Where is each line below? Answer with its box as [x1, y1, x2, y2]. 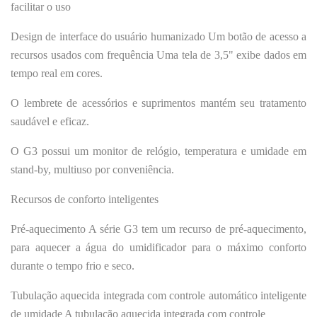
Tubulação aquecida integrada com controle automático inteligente [11, 289, 306, 301]
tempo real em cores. [11, 67, 103, 79]
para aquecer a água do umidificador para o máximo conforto [11, 241, 306, 253]
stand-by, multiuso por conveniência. [11, 163, 174, 175]
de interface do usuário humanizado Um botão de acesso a [45, 30, 307, 42]
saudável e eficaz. [11, 115, 89, 127]
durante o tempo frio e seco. [11, 259, 134, 272]
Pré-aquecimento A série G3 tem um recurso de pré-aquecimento [11, 222, 304, 235]
